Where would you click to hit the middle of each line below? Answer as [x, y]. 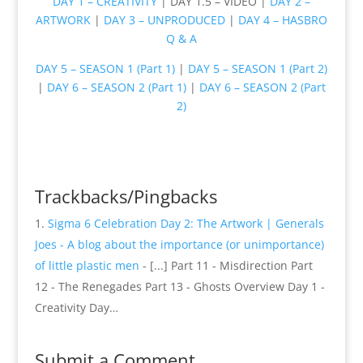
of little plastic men [87, 265]
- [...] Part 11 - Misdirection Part [226, 265]
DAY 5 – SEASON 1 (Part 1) [105, 68]
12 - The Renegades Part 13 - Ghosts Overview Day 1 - [179, 286]
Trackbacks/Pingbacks [126, 196]
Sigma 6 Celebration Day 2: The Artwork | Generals [186, 223]
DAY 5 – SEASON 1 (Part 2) [257, 68]
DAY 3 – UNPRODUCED [164, 19]
